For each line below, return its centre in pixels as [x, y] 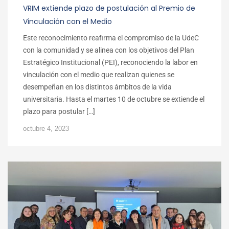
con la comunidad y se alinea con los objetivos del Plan [109, 50]
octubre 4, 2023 [46, 129]
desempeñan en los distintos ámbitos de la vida [97, 87]
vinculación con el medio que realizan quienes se [99, 75]
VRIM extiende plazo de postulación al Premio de [109, 8]
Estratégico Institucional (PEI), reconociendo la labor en [110, 62]
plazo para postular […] [59, 111]
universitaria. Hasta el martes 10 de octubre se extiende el [114, 99]
